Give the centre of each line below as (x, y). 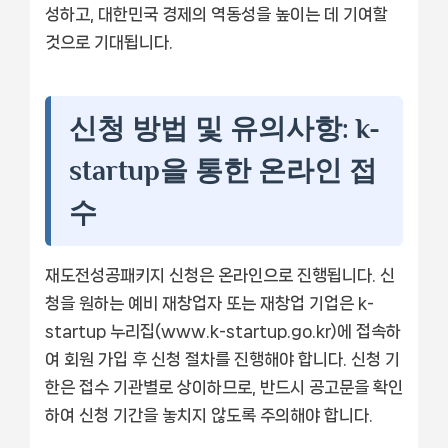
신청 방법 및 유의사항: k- (224, 128)
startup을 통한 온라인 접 (223, 170)
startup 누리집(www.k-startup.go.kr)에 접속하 (223, 330)
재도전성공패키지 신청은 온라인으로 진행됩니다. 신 (220, 274)
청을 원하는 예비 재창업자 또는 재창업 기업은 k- (209, 302)
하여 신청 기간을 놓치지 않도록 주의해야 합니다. (209, 414)
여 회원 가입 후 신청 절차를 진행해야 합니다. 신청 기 (222, 358)
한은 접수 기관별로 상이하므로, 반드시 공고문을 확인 (224, 386)
